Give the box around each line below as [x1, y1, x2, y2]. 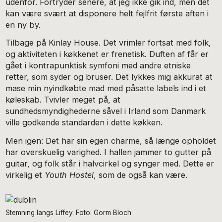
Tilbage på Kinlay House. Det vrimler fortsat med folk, [5, 38, 212, 48]
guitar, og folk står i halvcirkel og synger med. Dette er [5, 159, 215, 169]
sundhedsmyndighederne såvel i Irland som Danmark [5, 106, 206, 116]
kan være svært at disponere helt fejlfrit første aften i [5, 8, 209, 18]
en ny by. [5, 19, 44, 30]
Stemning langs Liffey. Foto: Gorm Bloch [5, 208, 132, 217]
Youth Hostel [45, 170, 94, 180]
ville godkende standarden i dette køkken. [5, 117, 166, 128]
